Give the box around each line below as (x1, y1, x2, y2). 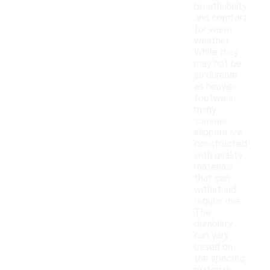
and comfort (194, 12, 247, 24)
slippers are (194, 127, 243, 139)
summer (194, 115, 228, 127)
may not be (194, 58, 242, 70)
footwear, (194, 92, 235, 104)
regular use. (194, 195, 242, 207)
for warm (194, 24, 232, 36)
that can (194, 172, 230, 184)
